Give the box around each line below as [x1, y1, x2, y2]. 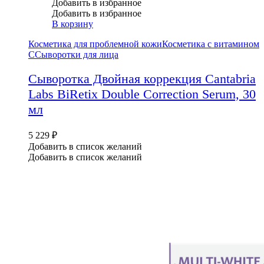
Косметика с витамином [162, 39, 259, 49]
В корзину [52, 19, 93, 29]
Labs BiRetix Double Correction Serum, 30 [28, 86, 256, 101]
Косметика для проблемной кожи [28, 39, 162, 49]
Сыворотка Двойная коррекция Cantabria [28, 71, 256, 86]
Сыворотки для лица [35, 49, 118, 60]
